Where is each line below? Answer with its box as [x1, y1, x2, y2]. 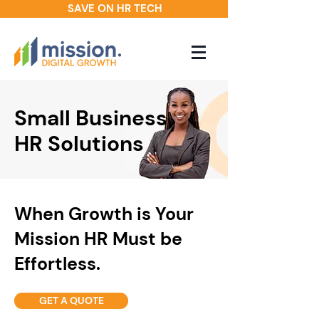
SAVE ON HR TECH [67, 1, 162, 16]
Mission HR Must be [14, 227, 182, 251]
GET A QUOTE [38, 294, 104, 307]
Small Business [14, 104, 167, 132]
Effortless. [14, 252, 100, 276]
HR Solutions [14, 130, 144, 157]
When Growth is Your [14, 202, 194, 226]
